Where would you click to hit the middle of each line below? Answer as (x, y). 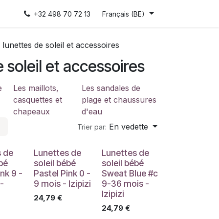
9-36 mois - (125, 184)
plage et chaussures (119, 100)
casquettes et (37, 100)
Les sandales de (111, 88)
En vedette (129, 127)
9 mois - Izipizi (62, 184)
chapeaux (31, 111)
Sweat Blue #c (130, 173)
